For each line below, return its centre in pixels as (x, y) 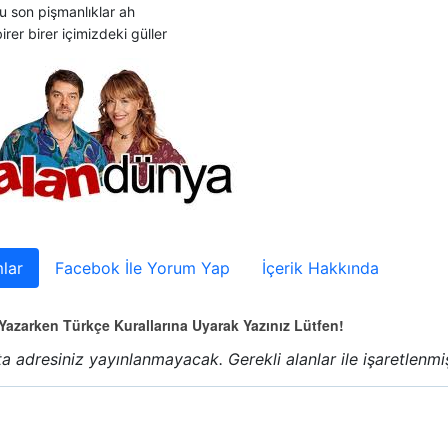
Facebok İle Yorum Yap (142, 268)
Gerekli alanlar (284, 359)
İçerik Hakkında (320, 268)
